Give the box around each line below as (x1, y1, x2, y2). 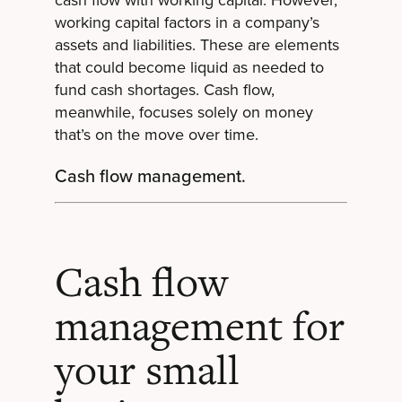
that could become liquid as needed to (54, 56, 324, 80)
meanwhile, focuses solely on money (54, 100, 313, 125)
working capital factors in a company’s (54, 11, 319, 35)
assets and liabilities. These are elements (54, 33, 339, 57)
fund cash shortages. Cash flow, (54, 78, 275, 102)
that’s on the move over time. (54, 123, 258, 147)
